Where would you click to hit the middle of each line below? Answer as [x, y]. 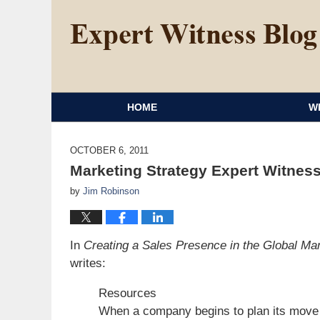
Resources [127, 293]
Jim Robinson [111, 191]
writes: [88, 263]
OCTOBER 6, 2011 [109, 150]
